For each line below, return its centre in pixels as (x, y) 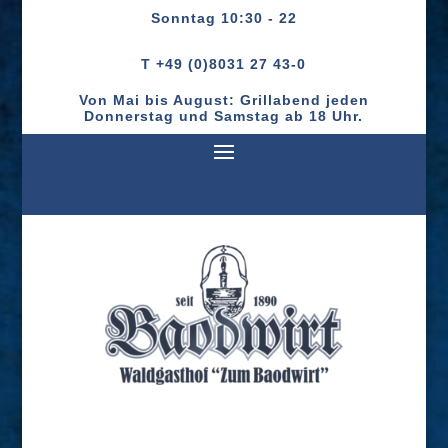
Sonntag (185, 18)
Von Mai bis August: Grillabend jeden (223, 100)
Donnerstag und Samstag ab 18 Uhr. (224, 116)
